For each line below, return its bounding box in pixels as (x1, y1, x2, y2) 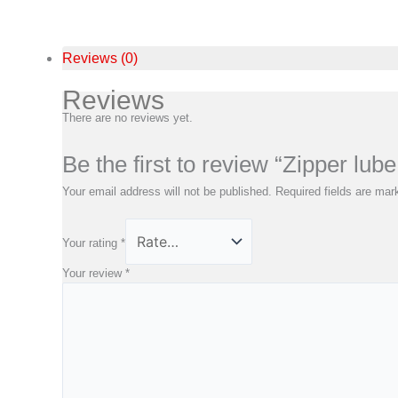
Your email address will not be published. (62, 184, 272, 198)
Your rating (62, 236, 121, 251)
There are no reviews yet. (62, 110, 193, 124)
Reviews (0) (62, 50, 138, 66)
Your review (62, 267, 125, 281)
